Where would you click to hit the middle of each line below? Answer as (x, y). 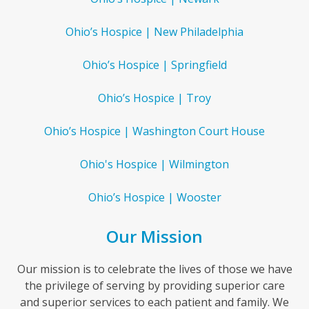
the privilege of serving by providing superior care (154, 285)
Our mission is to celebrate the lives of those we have (154, 269)
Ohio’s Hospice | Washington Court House (154, 131)
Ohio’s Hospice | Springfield (154, 64)
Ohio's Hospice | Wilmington (154, 164)
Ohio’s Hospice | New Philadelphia (154, 31)
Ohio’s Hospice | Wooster (154, 197)
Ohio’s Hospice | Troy (154, 98)
